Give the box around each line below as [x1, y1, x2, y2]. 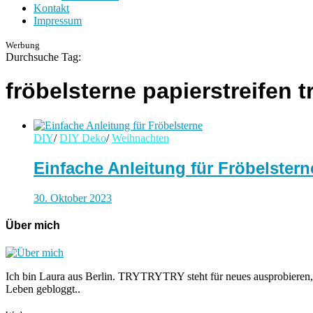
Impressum [34, 14, 82, 27]
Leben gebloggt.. [6, 283, 80, 296]
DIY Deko [59, 131, 106, 144]
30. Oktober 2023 [34, 191, 112, 204]
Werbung [6, 39, 40, 50]
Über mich [6, 219, 60, 231]
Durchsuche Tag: [6, 50, 81, 63]
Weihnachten [112, 131, 169, 144]
